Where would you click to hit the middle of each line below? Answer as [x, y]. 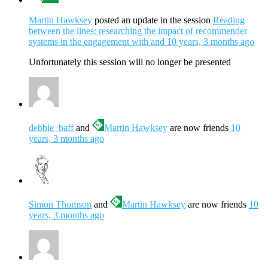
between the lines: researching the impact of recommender [138, 31]
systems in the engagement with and [98, 42]
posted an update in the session [153, 20]
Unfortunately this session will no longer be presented [130, 62]
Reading [229, 20]
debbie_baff [51, 128]
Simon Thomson [60, 205]
